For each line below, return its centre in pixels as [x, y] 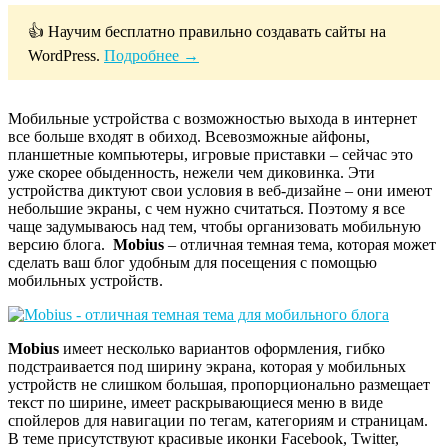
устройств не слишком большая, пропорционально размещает [219, 384]
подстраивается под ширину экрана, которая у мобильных [207, 366]
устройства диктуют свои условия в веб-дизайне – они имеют [220, 190]
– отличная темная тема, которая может [300, 244]
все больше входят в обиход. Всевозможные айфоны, [189, 136]
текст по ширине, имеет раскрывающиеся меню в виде [195, 402]
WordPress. [66, 55]
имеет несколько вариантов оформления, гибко [222, 348]
